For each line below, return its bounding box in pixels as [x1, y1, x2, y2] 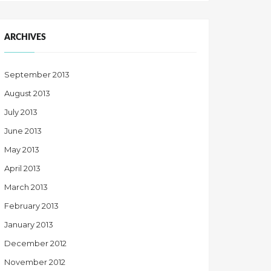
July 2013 [4, 106, 38, 117]
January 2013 [4, 219, 53, 229]
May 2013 [4, 144, 39, 154]
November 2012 [4, 256, 65, 267]
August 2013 [4, 88, 50, 98]
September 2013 [4, 69, 70, 79]
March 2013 [4, 181, 48, 192]
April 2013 [4, 163, 41, 173]
